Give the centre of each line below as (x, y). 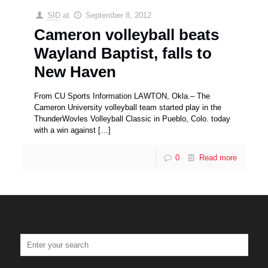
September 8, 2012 (118, 16)
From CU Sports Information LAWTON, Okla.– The (122, 96)
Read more (218, 158)
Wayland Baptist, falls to (123, 54)
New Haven (75, 72)
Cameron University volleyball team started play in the (128, 108)
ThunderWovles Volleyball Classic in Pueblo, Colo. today (133, 119)
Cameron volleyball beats (127, 35)
